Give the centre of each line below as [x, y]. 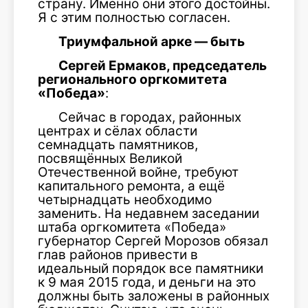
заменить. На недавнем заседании [148, 213]
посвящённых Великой [110, 158]
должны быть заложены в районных [154, 296]
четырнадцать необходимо [125, 200]
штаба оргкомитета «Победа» [132, 227]
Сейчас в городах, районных [150, 117]
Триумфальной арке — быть [152, 42]
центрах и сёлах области [118, 131]
